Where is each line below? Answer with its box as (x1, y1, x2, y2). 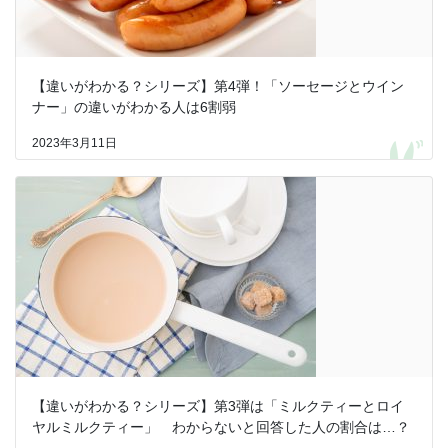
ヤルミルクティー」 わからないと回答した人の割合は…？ (32, 419, 410, 436)
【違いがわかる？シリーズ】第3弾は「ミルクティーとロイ (32, 398, 404, 415)
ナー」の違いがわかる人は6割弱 (32, 99, 236, 116)
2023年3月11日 (32, 136, 117, 150)
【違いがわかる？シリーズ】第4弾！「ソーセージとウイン (32, 78, 404, 95)
